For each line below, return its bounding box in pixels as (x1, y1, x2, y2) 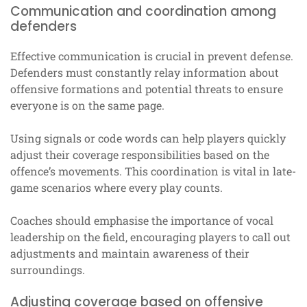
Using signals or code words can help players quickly (10, 131, 286, 146)
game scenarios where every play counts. (10, 180, 223, 195)
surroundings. (10, 262, 85, 278)
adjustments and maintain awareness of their (10, 246, 249, 261)
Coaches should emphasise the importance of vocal (10, 213, 273, 228)
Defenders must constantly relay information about (10, 65, 279, 80)
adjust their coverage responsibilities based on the (10, 147, 269, 162)
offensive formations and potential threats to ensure (10, 82, 283, 97)
